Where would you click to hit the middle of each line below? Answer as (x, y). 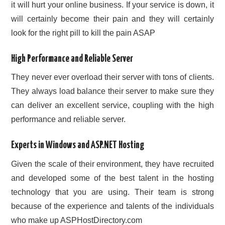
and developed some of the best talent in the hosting (113, 178)
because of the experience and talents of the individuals (113, 206)
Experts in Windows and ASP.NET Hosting (78, 146)
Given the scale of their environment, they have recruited (113, 164)
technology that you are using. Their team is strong (113, 192)
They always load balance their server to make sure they (113, 91)
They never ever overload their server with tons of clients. (113, 77)
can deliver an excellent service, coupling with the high (113, 105)
